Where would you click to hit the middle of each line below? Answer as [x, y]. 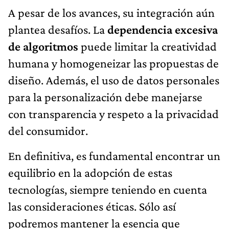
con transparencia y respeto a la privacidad [113, 113]
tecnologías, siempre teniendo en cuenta [108, 189]
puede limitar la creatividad [147, 46]
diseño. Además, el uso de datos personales [114, 80]
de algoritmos [43, 46]
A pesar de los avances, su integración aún [111, 12]
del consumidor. [48, 130]
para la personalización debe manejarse [105, 97]
